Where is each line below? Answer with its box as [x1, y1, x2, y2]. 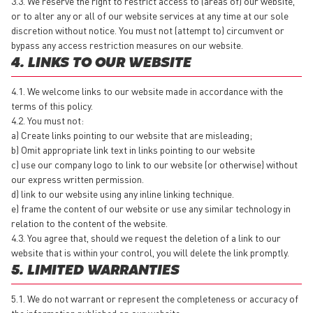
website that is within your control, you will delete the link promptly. [11, 245, 291, 259]
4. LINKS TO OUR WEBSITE [11, 57, 192, 69]
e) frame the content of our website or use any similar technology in [11, 201, 291, 214]
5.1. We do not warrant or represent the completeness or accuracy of [11, 291, 298, 305]
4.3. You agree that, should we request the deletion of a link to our [11, 231, 281, 244]
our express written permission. [11, 172, 146, 185]
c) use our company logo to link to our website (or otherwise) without [11, 157, 298, 170]
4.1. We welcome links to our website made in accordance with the [11, 84, 283, 97]
